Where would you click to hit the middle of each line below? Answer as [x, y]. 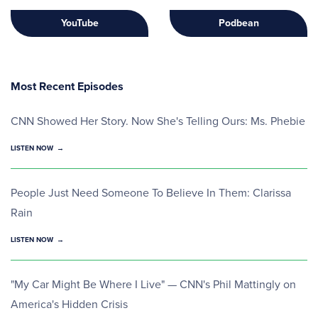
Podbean [238, 23]
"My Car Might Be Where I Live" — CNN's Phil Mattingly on [153, 284]
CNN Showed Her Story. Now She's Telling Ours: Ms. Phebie [158, 121]
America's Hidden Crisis [69, 304]
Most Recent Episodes [67, 86]
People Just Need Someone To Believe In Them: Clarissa [151, 192]
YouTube [79, 23]
